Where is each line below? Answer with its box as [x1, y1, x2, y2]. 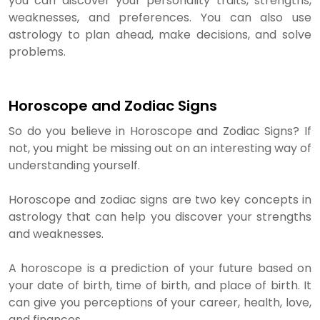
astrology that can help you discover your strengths [9, 209, 311, 225]
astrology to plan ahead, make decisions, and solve [9, 26, 311, 43]
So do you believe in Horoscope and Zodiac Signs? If [9, 123, 311, 139]
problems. [9, 44, 66, 60]
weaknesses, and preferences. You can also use [9, 9, 311, 26]
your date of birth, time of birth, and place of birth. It [9, 277, 311, 294]
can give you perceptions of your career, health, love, [9, 294, 311, 311]
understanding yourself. [9, 157, 140, 174]
